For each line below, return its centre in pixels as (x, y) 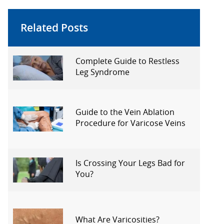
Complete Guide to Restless (127, 61)
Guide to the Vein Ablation (125, 112)
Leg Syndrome (102, 72)
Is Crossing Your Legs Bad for (130, 163)
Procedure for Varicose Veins (130, 123)
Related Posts (54, 27)
